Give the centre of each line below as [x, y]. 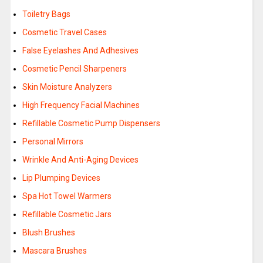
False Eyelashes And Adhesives [80, 51]
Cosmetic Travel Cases [64, 33]
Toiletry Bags [46, 14]
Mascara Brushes [54, 251]
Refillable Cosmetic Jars [67, 215]
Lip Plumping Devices [61, 178]
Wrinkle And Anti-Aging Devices [80, 160]
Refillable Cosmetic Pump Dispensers [91, 124]
